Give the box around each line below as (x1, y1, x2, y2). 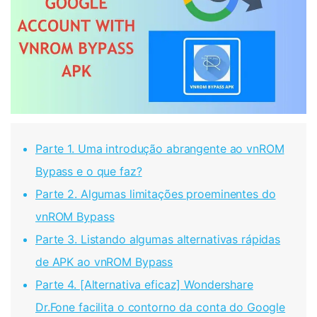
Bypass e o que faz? (35, 164, 142, 179)
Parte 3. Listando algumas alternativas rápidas (35, 232, 281, 247)
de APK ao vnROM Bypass (35, 255, 173, 270)
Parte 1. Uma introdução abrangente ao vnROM (35, 142, 284, 156)
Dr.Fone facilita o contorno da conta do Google (35, 300, 286, 315)
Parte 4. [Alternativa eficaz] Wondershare (35, 277, 253, 292)
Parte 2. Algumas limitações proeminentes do (35, 187, 276, 202)
